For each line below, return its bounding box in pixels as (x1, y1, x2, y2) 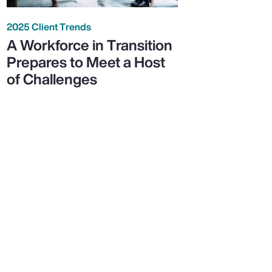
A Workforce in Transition (6, 33, 172, 56)
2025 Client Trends (6, 19, 91, 34)
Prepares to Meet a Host (6, 50, 165, 73)
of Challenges (6, 67, 97, 90)
